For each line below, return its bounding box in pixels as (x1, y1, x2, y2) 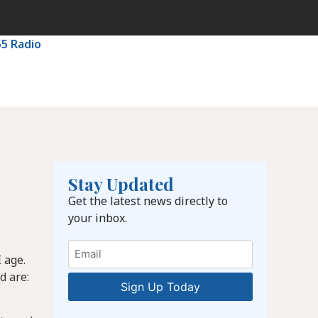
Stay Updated (68, 172, 174, 195)
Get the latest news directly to (68, 192, 228, 209)
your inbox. (68, 209, 127, 226)
